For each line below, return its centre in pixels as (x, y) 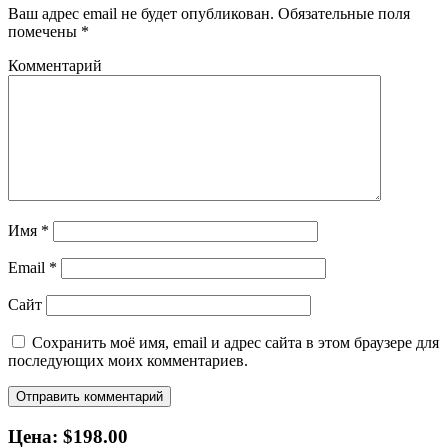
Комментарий (55, 65)
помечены (44, 31)
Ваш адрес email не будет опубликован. (141, 13)
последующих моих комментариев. (128, 360)
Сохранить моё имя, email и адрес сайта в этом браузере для (235, 342)
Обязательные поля (342, 13)
